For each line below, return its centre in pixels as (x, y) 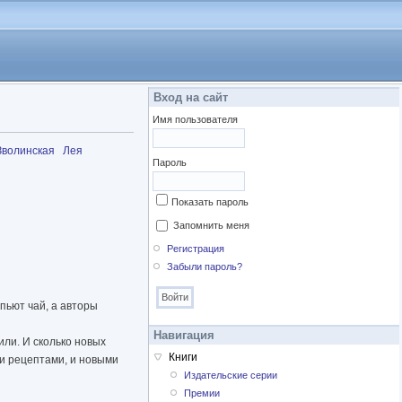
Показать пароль (210, 202)
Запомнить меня (211, 225)
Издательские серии (231, 376)
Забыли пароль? (205, 267)
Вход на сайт (191, 97)
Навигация (184, 336)
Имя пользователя (195, 119)
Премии (202, 393)
